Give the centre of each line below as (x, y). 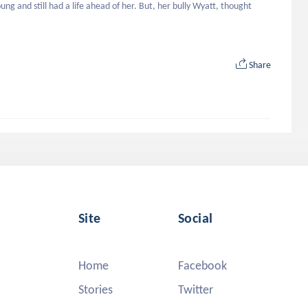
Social (196, 218)
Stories (96, 289)
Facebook (202, 265)
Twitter (196, 289)
